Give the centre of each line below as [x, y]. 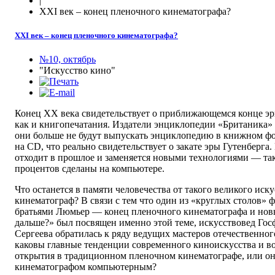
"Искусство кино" [77, 71]
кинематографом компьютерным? [86, 267]
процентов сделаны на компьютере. [90, 169]
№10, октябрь [68, 60]
